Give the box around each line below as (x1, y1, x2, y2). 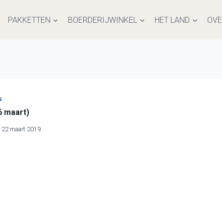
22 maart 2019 (1, 125, 41, 133)
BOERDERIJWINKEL (68, 15, 137, 25)
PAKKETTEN (7, 15, 51, 25)
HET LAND (155, 15, 190, 25)
